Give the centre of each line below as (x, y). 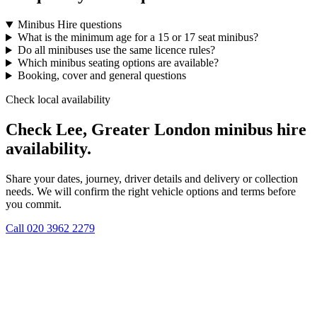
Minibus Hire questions (69, 25)
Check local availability (58, 100)
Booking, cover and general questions (102, 76)
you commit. (34, 204)
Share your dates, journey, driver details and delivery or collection (152, 179)
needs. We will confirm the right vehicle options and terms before (151, 192)
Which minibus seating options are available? (118, 63)
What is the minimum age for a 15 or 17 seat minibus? (138, 38)
